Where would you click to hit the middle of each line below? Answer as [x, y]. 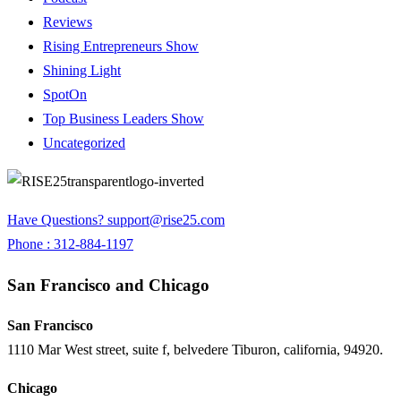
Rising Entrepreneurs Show [121, 46]
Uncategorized [84, 142]
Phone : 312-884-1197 [70, 243]
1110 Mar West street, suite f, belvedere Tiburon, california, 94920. [195, 350]
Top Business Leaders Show [124, 118]
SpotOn [65, 94]
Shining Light [82, 70]
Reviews [68, 21]
